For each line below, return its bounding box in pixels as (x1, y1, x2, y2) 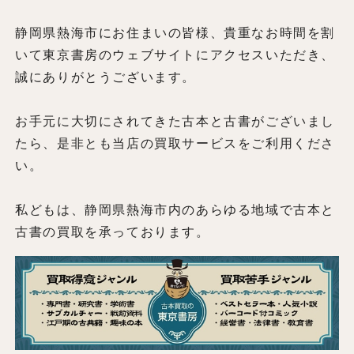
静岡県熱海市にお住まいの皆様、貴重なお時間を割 (15, 25, 335, 40)
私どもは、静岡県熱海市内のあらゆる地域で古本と (15, 202, 335, 217)
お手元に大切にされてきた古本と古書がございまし (15, 114, 335, 128)
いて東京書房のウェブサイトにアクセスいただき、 (15, 47, 335, 62)
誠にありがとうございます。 (15, 70, 196, 84)
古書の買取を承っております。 (15, 224, 210, 239)
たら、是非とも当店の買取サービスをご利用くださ (15, 136, 335, 150)
